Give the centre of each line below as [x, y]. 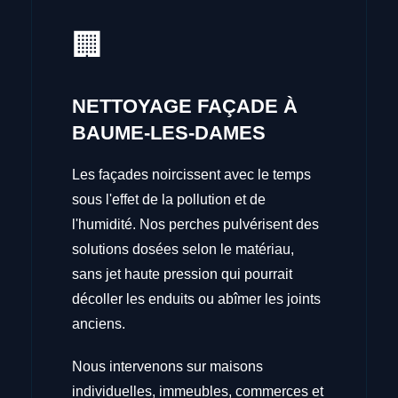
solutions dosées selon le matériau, [183, 249]
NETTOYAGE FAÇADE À [185, 106]
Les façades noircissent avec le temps [192, 174]
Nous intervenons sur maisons [168, 366]
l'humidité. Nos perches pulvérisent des [196, 224]
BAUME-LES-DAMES [169, 132]
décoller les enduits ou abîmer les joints [197, 298]
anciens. [99, 323]
